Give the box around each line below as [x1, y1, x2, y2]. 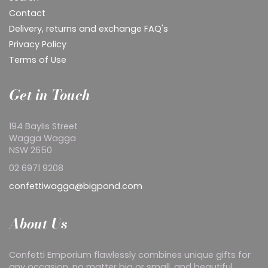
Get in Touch [9, 84, 90, 106]
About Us [9, 213, 67, 234]
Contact [9, 7, 45, 20]
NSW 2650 [9, 144, 54, 157]
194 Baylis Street [9, 120, 78, 133]
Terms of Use [9, 54, 66, 66]
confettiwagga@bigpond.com [9, 180, 142, 193]
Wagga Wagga [9, 132, 76, 145]
